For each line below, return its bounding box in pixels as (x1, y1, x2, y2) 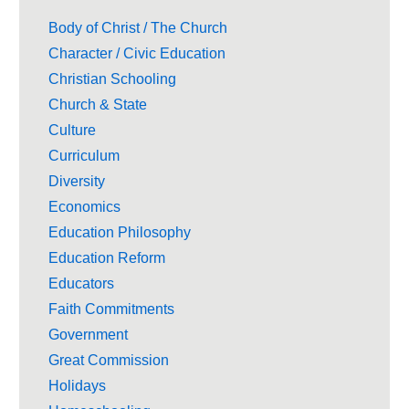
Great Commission (48, 351, 169, 368)
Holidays (48, 377, 106, 393)
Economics (48, 198, 121, 215)
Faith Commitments (48, 300, 174, 317)
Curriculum (48, 147, 120, 163)
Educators (48, 275, 114, 291)
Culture (48, 121, 96, 138)
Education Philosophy (48, 224, 191, 240)
